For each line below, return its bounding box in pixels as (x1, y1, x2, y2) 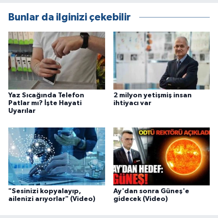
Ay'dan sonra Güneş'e (113, 187, 189, 195)
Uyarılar (8, 108, 36, 115)
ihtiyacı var (113, 100, 151, 107)
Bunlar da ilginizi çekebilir (8, 12, 131, 22)
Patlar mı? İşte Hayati (8, 100, 82, 107)
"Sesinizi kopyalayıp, (8, 187, 81, 195)
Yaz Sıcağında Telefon (8, 92, 84, 99)
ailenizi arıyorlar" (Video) (8, 195, 95, 202)
